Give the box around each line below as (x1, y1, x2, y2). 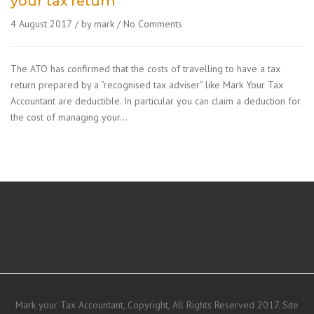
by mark (78, 18, 114, 30)
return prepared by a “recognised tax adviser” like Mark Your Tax (11, 78, 283, 91)
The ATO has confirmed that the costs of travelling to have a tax (11, 62, 280, 75)
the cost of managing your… (11, 111, 128, 123)
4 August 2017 (11, 18, 72, 30)
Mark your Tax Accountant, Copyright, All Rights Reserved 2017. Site (15, 299, 299, 311)
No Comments (121, 18, 182, 30)
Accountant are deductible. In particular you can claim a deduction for (11, 95, 301, 107)
